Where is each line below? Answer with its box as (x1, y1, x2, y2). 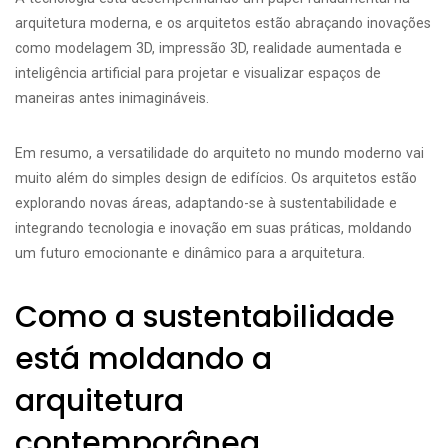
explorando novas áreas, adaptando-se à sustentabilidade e (15, 195, 397, 211)
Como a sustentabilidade (15, 296, 395, 338)
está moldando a (15, 338, 272, 380)
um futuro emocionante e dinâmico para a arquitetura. (15, 245, 365, 261)
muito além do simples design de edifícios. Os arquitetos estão (15, 170, 417, 186)
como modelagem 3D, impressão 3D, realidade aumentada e (15, 40, 402, 56)
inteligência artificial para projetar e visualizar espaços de (15, 65, 381, 81)
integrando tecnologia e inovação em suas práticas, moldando (15, 220, 412, 236)
